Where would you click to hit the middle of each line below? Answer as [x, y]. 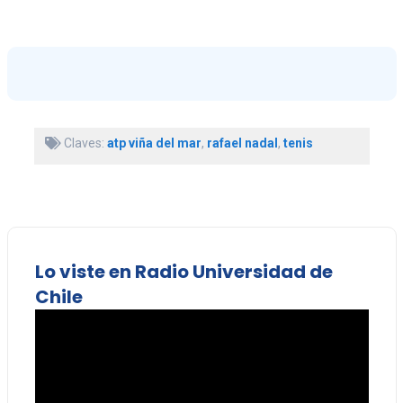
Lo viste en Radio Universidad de [184, 271]
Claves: [84, 143]
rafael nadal [242, 143]
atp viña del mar [154, 143]
